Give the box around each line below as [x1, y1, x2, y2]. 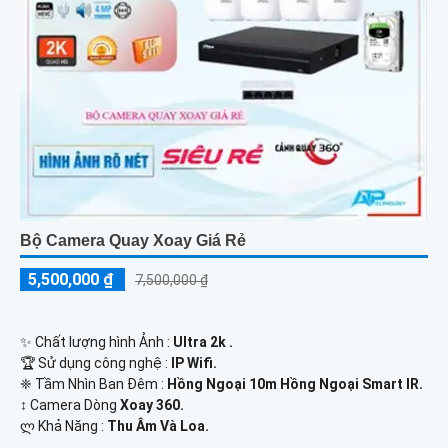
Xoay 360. [120, 397, 184, 414]
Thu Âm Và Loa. [107, 418, 209, 435]
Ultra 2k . [173, 334, 233, 351]
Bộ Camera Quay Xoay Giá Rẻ [20, 232, 246, 250]
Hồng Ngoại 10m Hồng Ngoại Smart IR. [167, 376, 423, 393]
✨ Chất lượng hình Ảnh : [20, 334, 173, 351]
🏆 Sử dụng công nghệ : [20, 355, 171, 372]
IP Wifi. [171, 355, 217, 372]
